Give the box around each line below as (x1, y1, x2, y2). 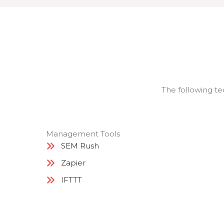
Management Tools (46, 129, 120, 138)
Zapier (61, 158, 85, 167)
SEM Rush (61, 141, 99, 150)
